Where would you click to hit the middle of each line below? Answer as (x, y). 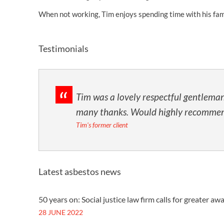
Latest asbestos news (80, 171)
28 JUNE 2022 (61, 212)
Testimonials (63, 48)
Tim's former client (102, 125)
